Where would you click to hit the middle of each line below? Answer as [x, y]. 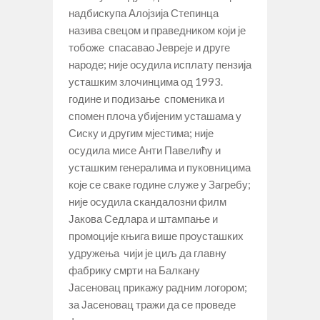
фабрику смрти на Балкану [134, 270]
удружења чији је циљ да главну [147, 252]
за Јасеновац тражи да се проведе [152, 304]
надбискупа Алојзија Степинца [144, 12]
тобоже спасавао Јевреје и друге [149, 47]
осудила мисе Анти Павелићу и [145, 150]
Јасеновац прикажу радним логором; [159, 287]
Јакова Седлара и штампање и [143, 218]
